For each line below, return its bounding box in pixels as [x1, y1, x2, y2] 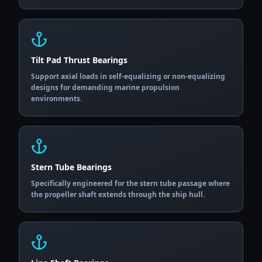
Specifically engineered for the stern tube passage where [31, 178, 230, 188]
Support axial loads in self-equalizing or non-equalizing [31, 71, 225, 81]
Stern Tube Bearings [31, 161, 112, 173]
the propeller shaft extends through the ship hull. [31, 189, 205, 199]
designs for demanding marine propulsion [31, 82, 180, 92]
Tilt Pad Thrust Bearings [31, 54, 127, 65]
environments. [31, 94, 82, 104]
